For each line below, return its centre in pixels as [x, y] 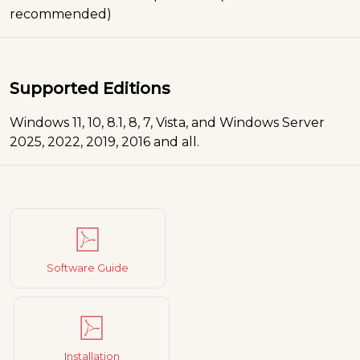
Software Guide [88, 267]
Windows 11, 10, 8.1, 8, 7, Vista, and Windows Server [167, 122]
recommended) [61, 14]
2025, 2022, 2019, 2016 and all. [104, 141]
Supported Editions [90, 88]
